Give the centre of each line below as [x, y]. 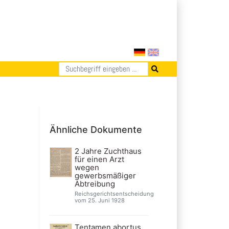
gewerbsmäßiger [105, 175]
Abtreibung [95, 184]
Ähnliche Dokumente [96, 129]
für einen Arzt [99, 159]
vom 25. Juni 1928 [99, 200]
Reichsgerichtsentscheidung [114, 193]
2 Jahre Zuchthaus [108, 151]
